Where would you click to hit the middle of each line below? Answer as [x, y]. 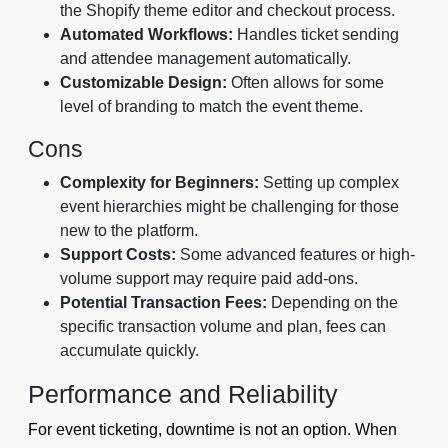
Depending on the [332, 303]
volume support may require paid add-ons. [209, 279]
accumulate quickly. [129, 351]
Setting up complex [329, 183]
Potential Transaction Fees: [163, 303]
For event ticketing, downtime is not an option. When [212, 430]
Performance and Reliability [183, 394]
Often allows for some [305, 83]
